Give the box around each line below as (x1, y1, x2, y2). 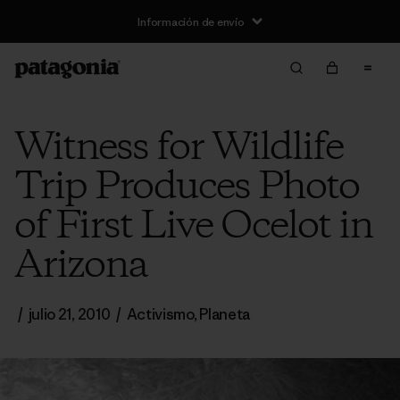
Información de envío (137, 13, 245, 29)
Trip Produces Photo (14, 161, 359, 214)
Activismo (126, 304, 194, 324)
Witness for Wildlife (14, 121, 343, 175)
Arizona (14, 239, 147, 293)
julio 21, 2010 (28, 304, 111, 324)
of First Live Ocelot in (14, 200, 372, 254)
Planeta (199, 304, 250, 324)
